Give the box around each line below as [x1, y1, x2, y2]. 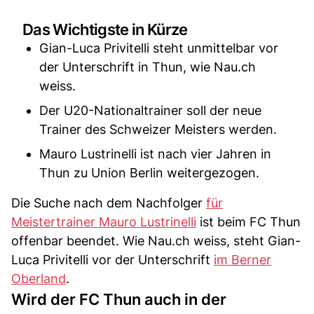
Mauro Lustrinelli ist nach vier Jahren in [39, 146, 271, 161]
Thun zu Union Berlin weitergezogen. [39, 165, 259, 180]
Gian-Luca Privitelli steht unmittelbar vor [39, 40, 278, 55]
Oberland [11, 271, 66, 286]
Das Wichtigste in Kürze [22, 20, 188, 39]
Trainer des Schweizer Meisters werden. [39, 121, 277, 137]
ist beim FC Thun [196, 214, 301, 229]
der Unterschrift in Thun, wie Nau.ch [39, 59, 256, 74]
